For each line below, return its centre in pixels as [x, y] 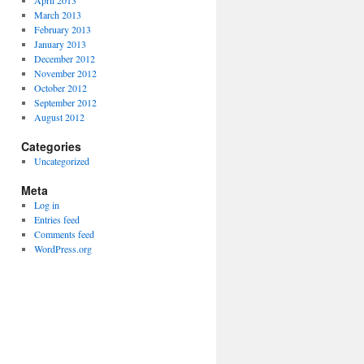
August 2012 [59, 117]
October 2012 [60, 88]
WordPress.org [63, 249]
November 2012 [65, 73]
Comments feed [64, 234]
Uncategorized [61, 161]
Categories [51, 146]
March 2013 [57, 15]
